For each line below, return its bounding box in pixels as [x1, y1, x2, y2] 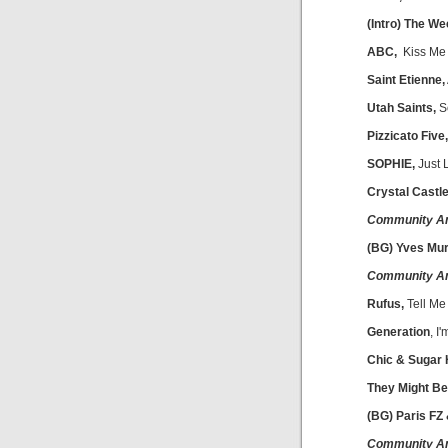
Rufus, [367, 297, 404, 311]
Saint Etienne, [367, 73, 445, 87]
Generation [367, 325, 430, 339]
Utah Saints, [367, 101, 436, 115]
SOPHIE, [367, 157, 415, 171]
